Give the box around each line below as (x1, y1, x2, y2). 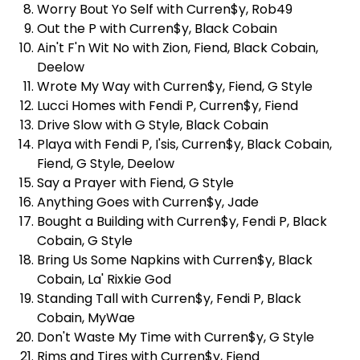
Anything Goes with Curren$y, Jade (37, 192, 259, 211)
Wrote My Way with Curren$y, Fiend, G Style (37, 76, 313, 96)
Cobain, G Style (37, 231, 133, 250)
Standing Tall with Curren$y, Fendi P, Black (37, 288, 301, 308)
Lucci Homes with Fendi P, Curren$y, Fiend (37, 96, 298, 115)
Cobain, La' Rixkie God (37, 269, 171, 288)
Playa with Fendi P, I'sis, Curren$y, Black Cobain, (37, 134, 332, 153)
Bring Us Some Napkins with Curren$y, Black (37, 250, 313, 269)
